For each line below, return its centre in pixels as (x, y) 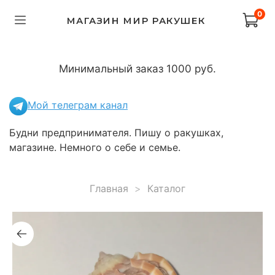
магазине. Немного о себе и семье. (95, 147)
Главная (109, 188)
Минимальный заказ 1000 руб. (137, 68)
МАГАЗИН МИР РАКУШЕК (136, 20)
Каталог (166, 188)
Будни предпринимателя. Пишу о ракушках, (116, 132)
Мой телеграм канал (78, 105)
